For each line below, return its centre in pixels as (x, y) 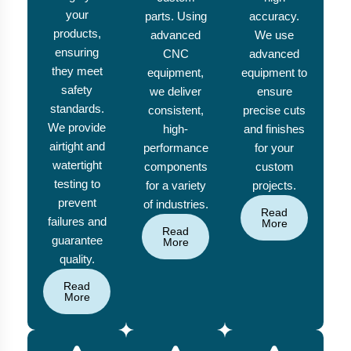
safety (77, 90)
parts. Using (175, 16)
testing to (77, 184)
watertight (77, 165)
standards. (77, 109)
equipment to (274, 73)
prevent (77, 203)
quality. (77, 259)
